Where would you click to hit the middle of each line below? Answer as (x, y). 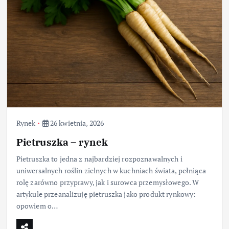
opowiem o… (37, 206)
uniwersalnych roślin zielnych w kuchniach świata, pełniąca (111, 171)
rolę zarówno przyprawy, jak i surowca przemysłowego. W (108, 182)
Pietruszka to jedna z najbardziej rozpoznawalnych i (99, 159)
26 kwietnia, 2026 (76, 123)
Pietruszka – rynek (62, 142)
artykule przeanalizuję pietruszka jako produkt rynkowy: (106, 194)
